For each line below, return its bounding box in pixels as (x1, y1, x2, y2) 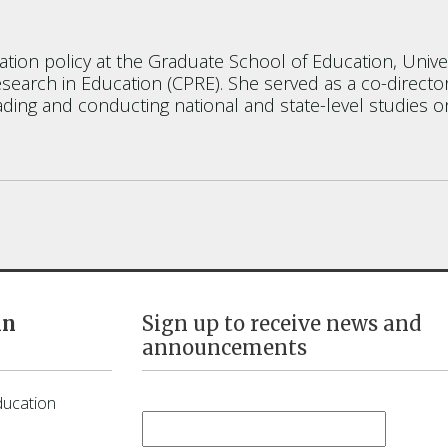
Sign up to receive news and (141, 310, 421, 336)
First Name (141, 387, 247, 412)
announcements (141, 334, 307, 360)
